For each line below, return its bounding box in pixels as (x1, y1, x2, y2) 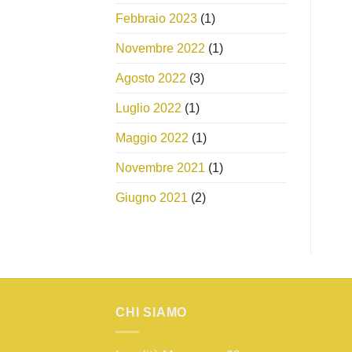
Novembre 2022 (115, 42, 205, 56)
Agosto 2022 (115, 71, 186, 86)
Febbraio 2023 (115, 12, 197, 26)
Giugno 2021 (115, 191, 188, 205)
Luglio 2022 (115, 101, 181, 115)
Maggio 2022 (115, 131, 189, 145)
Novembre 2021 (115, 161, 205, 175)
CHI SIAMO (115, 306, 188, 320)
